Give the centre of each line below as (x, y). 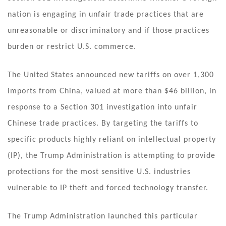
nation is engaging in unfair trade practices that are (106, 14)
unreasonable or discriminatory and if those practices (108, 31)
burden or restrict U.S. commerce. (72, 47)
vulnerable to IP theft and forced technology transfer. (108, 188)
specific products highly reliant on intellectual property (112, 139)
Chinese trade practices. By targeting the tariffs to (103, 123)
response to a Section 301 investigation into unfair (102, 107)
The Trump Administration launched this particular (103, 216)
